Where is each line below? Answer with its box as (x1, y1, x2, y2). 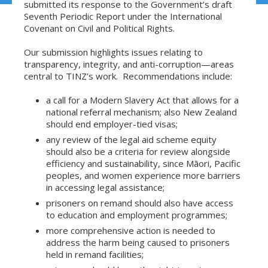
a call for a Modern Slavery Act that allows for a (46, 94, 239, 106)
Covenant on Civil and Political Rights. (24, 22, 175, 34)
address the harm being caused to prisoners (46, 236, 230, 248)
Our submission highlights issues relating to (24, 46, 203, 58)
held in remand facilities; (46, 248, 144, 260)
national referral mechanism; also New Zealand (46, 106, 237, 118)
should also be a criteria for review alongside (46, 145, 230, 157)
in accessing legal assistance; (46, 181, 169, 193)
